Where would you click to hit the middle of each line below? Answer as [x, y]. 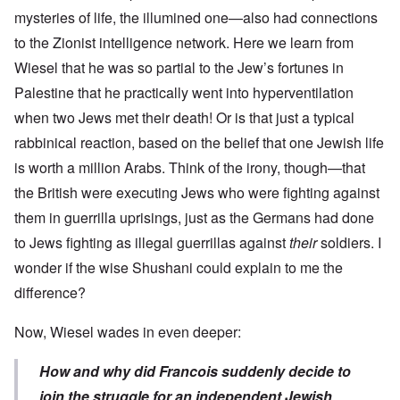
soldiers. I [349, 243]
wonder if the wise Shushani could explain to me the [179, 268]
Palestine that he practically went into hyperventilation [184, 93]
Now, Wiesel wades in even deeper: [128, 332]
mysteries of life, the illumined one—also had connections [196, 18]
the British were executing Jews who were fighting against [197, 193]
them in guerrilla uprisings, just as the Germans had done [194, 218]
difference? [50, 293]
